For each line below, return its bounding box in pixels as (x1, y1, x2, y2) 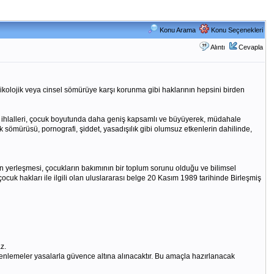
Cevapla (238, 43, 263, 51)
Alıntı (210, 43, 225, 51)
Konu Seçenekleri (209, 26, 263, 34)
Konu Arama (157, 26, 196, 34)
